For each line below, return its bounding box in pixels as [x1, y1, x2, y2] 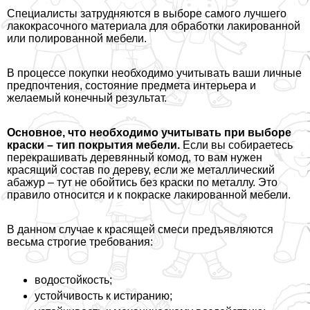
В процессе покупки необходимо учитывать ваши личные [7, 67, 302, 80]
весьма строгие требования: [7, 236, 153, 248]
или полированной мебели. [7, 33, 147, 45]
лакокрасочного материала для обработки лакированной [7, 20, 300, 33]
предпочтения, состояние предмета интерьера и [7, 80, 256, 92]
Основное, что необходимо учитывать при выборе [7, 127, 291, 139]
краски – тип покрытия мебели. [7, 139, 180, 152]
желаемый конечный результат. [7, 92, 167, 104]
